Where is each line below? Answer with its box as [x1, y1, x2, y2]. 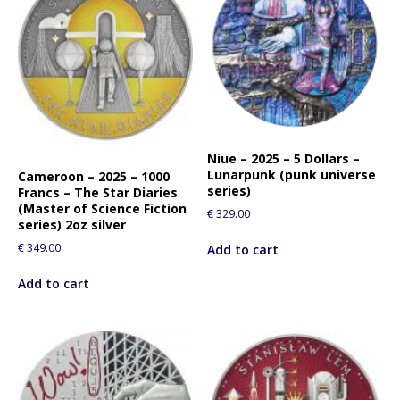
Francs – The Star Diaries [18, 183, 178, 201]
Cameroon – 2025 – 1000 [18, 167, 170, 185]
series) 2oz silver [18, 215, 126, 233]
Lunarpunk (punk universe [207, 166, 377, 184]
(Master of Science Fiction [18, 199, 187, 217]
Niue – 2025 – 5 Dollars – [207, 150, 361, 168]
